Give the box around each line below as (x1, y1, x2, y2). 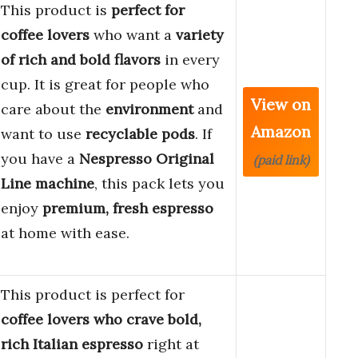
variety (176, 26, 224, 45)
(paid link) (253, 152, 309, 169)
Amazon (251, 121, 311, 142)
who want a (89, 26, 176, 45)
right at (143, 335, 199, 354)
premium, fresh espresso (42, 199, 213, 218)
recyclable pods (86, 125, 195, 144)
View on (251, 94, 311, 115)
